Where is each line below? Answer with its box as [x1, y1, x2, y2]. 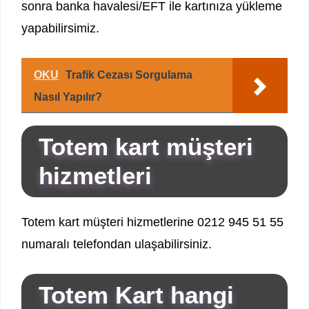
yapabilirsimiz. [21, 21, 99, 36]
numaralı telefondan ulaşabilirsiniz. [21, 237, 212, 252]
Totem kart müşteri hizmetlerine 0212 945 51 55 [21, 215, 283, 230]
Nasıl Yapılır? [34, 91, 102, 103]
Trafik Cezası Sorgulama [66, 69, 192, 81]
